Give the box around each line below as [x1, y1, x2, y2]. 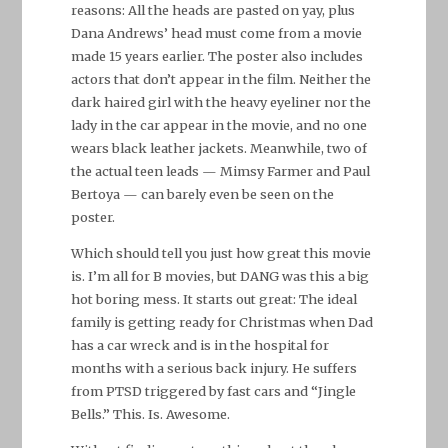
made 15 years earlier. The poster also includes [70, 48, 363, 65]
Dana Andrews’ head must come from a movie [70, 25, 362, 42]
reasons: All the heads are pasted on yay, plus [70, 2, 355, 19]
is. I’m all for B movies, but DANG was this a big [70, 267, 369, 284]
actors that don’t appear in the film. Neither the [70, 71, 371, 88]
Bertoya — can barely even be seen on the [70, 186, 334, 203]
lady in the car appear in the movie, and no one [70, 117, 367, 134]
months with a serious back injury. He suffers [70, 359, 357, 376]
